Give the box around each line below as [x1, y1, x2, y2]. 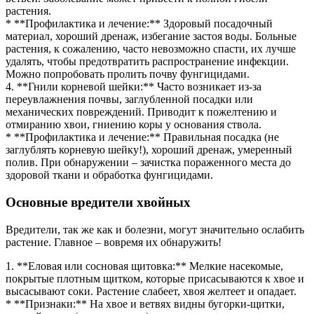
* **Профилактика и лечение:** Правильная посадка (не [6, 131, 279, 144]
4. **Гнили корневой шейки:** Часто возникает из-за [6, 81, 261, 93]
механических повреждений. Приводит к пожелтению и [6, 106, 277, 118]
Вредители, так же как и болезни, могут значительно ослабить [6, 223, 304, 235]
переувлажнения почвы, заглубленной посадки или [6, 93, 253, 106]
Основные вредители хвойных [6, 195, 191, 210]
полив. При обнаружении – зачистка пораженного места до [6, 156, 291, 169]
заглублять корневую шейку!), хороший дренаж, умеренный [6, 144, 292, 156]
